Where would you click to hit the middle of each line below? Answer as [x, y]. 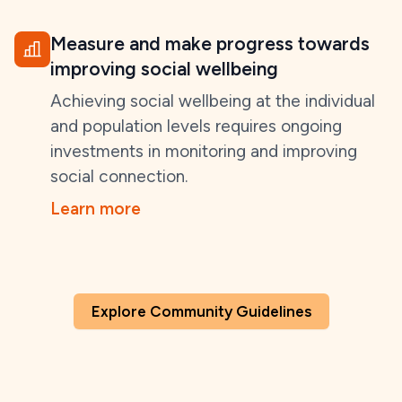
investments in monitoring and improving [204, 151]
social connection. [119, 176]
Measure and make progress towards [210, 44]
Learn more [96, 209]
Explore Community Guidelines [201, 311]
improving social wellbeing [164, 69]
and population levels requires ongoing [196, 126]
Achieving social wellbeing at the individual [213, 101]
